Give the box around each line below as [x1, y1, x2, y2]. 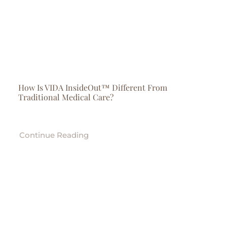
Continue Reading [19, 130, 89, 140]
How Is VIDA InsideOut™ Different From [18, 82, 167, 93]
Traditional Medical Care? [18, 92, 113, 102]
